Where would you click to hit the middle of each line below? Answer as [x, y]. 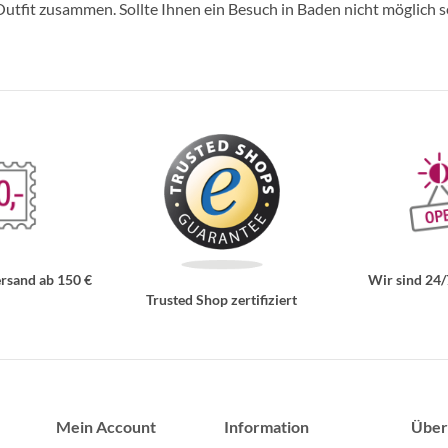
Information [266, 427]
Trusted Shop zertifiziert [221, 299]
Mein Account [106, 427]
